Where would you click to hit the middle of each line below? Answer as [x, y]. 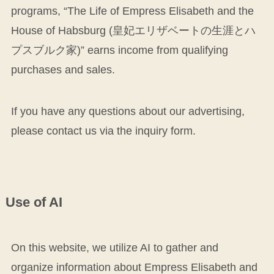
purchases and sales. [63, 69]
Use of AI [34, 202]
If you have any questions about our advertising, [128, 111]
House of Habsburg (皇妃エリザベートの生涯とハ [133, 30]
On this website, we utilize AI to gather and [114, 247]
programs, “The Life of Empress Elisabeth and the [132, 11]
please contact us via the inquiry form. [103, 131]
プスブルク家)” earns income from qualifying [119, 50]
